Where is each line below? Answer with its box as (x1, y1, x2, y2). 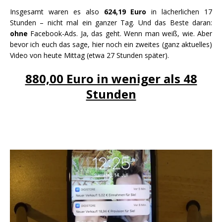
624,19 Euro (104, 7, 147, 17)
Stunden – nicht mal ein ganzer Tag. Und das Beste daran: (10, 18, 212, 28)
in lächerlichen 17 (146, 7, 212, 17)
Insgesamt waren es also (10, 7, 104, 17)
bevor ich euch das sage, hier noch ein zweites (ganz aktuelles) (10, 40, 212, 50)
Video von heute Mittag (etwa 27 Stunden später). (10, 51, 169, 60)
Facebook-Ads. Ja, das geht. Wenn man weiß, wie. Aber (28, 29, 212, 39)
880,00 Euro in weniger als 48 (25, 70, 197, 87)
